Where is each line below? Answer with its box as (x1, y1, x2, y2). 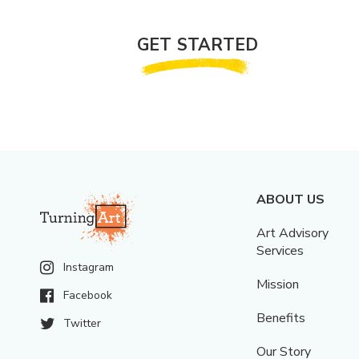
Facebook (63, 288, 112, 304)
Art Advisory (256, 224, 329, 242)
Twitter (63, 316, 101, 332)
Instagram (63, 260, 114, 276)
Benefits (256, 309, 306, 327)
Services (256, 241, 305, 260)
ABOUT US (256, 190, 325, 208)
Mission (256, 275, 300, 293)
